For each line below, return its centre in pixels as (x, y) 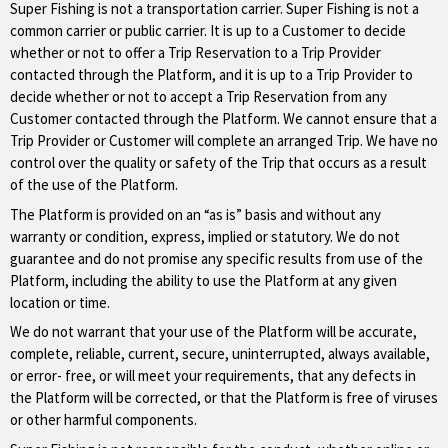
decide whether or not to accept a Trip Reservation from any (198, 96)
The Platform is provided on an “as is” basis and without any (195, 214)
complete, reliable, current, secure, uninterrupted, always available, (220, 353)
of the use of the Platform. (94, 184)
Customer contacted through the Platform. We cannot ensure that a (223, 118)
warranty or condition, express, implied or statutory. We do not (205, 236)
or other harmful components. (103, 419)
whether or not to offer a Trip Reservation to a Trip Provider (195, 52)
